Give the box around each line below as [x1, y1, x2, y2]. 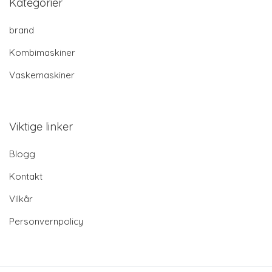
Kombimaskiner [9, 46, 75, 58]
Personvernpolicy [9, 215, 83, 227]
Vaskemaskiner [9, 69, 75, 81]
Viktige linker [9, 119, 73, 134]
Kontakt [9, 170, 42, 182]
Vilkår [9, 192, 33, 205]
